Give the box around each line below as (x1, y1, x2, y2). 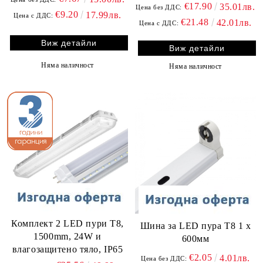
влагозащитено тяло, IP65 (12, 244, 123, 254)
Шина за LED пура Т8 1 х (140, 221, 251, 231)
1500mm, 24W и (33, 231, 102, 241)
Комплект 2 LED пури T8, (11, 218, 124, 228)
